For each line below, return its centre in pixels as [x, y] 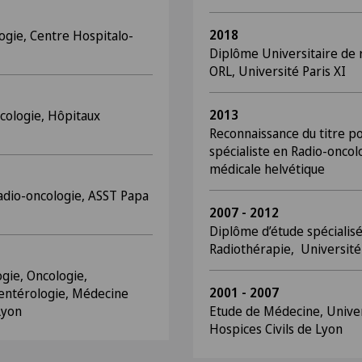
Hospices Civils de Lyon [276, 329]
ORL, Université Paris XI [278, 71]
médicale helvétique [267, 169]
